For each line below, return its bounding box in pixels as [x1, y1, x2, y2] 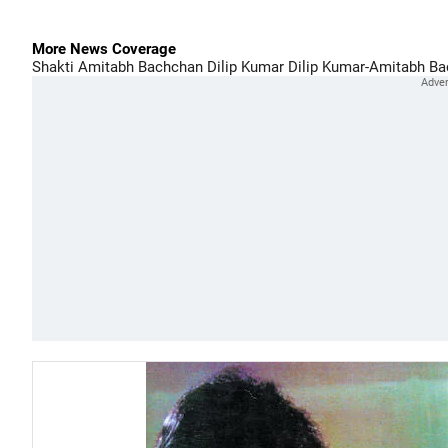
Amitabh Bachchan [74, 58, 203, 76]
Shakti [32, 58, 74, 76]
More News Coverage [32, 40, 176, 58]
